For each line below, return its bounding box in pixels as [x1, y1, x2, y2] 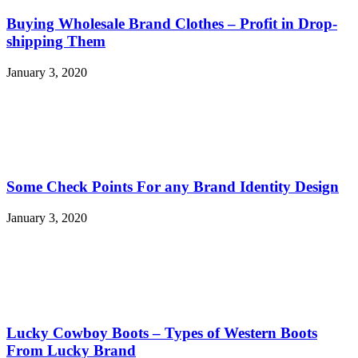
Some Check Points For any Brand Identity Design [6, 178, 339, 196]
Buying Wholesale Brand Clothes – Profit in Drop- [6, 14, 337, 32]
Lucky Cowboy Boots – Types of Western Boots [6, 324, 317, 341]
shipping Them [6, 32, 105, 50]
